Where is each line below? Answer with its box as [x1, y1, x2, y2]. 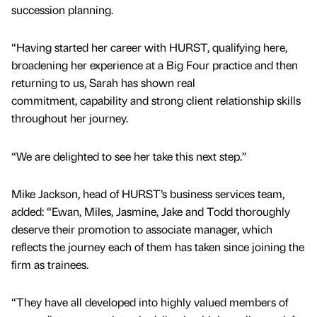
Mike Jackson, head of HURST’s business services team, [11, 185, 284, 201]
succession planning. [11, 2, 113, 18]
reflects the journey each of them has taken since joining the [11, 238, 304, 254]
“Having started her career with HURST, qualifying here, [11, 40, 287, 55]
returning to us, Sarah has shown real [11, 75, 195, 91]
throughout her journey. [11, 110, 131, 126]
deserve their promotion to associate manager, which [11, 221, 272, 236]
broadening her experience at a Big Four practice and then [11, 57, 298, 73]
